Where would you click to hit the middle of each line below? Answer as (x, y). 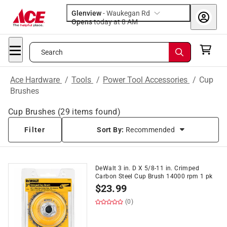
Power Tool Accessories (146, 80)
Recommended (150, 130)
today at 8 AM (133, 22)
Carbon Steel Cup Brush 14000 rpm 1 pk (154, 176)
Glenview (86, 13)
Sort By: (111, 130)
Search (52, 52)
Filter (35, 130)
